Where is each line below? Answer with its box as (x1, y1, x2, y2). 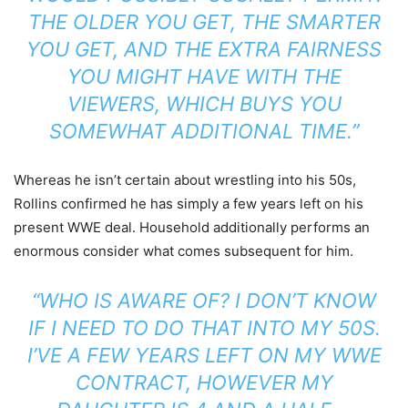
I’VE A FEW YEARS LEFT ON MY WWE (26, 343, 382, 368)
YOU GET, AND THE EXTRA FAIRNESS (26, 37, 382, 62)
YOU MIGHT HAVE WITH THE (66, 65, 342, 89)
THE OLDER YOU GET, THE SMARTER (27, 10, 381, 35)
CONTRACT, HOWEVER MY (75, 371, 333, 395)
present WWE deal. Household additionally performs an (14, 219, 370, 237)
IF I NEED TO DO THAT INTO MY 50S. (27, 316, 381, 341)
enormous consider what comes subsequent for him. (14, 242, 353, 260)
